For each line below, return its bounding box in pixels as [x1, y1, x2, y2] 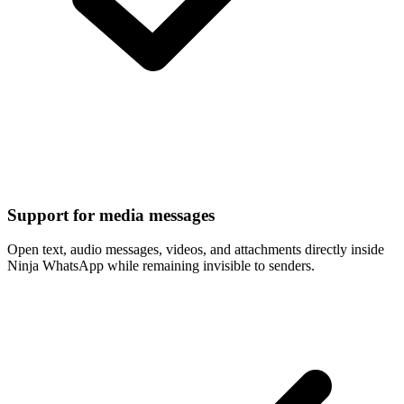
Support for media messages [7, 205, 215, 225]
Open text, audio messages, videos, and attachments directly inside [7, 242, 384, 258]
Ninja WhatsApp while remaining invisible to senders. [7, 258, 315, 274]
